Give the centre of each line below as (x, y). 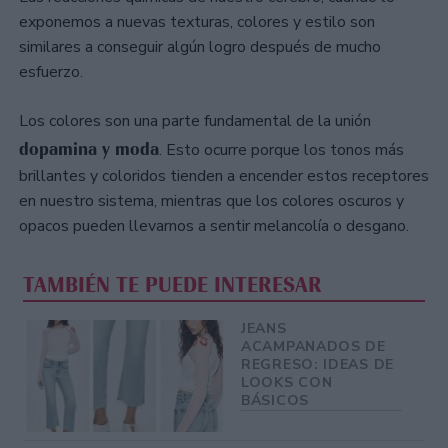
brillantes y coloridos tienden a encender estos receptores (224, 176)
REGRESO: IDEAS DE (317, 364)
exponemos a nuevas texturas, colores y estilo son (197, 22)
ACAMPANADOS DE (313, 346)
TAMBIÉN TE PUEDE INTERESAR (173, 284)
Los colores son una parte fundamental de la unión (195, 121)
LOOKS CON (287, 382)
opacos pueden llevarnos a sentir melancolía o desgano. (214, 226)
